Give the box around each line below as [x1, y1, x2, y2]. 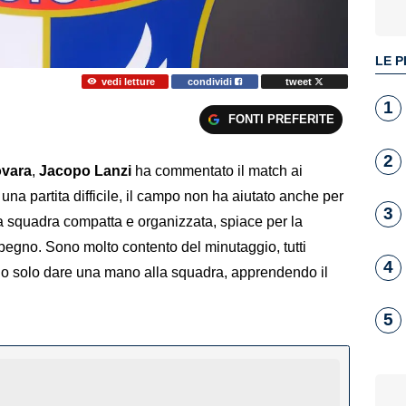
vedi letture [101, 75, 155, 87]
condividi [188, 75, 236, 87]
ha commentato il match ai [131, 163, 303, 179]
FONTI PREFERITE [227, 112, 334, 127]
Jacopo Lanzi [39, 163, 131, 179]
